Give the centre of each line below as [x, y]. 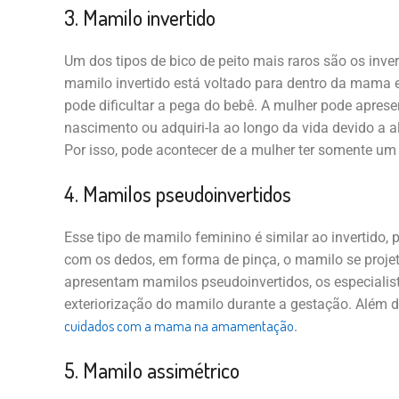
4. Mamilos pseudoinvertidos [177, 194]
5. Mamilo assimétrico [151, 370]
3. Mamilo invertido [139, 18]
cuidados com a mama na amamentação [179, 326]
